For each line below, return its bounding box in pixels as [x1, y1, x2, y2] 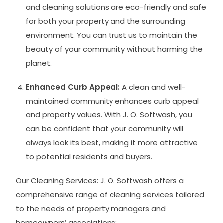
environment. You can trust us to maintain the [26, 29, 198, 40]
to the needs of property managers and [16, 203, 166, 214]
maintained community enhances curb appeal [26, 95, 199, 106]
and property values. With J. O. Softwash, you [26, 109, 193, 120]
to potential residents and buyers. [26, 151, 153, 162]
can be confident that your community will [26, 123, 184, 134]
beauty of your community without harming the [26, 43, 203, 54]
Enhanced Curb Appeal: [26, 81, 120, 92]
